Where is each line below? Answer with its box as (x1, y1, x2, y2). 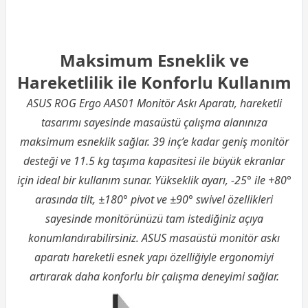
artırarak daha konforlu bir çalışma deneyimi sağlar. (29, 268, 279, 284)
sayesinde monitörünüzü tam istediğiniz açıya (45, 210, 263, 226)
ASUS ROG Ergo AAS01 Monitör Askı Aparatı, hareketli (26, 95, 282, 111)
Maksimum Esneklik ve (59, 48, 249, 71)
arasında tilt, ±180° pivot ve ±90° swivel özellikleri (35, 191, 273, 207)
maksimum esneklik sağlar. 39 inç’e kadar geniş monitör (19, 133, 289, 149)
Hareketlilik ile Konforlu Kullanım (16, 70, 291, 93)
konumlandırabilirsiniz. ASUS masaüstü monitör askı (28, 230, 280, 245)
